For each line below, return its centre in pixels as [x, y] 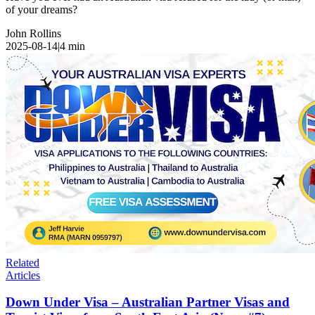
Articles [23, 275]
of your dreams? [41, 9]
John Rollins [33, 33]
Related [22, 262]
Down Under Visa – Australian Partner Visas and [148, 302]
